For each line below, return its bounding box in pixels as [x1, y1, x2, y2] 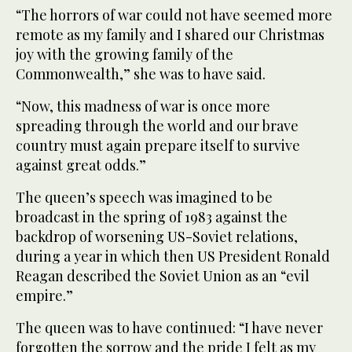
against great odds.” [16, 155, 146, 174]
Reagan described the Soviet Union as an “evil [16, 266, 310, 285]
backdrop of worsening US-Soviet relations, [16, 226, 298, 246]
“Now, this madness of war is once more [16, 96, 270, 115]
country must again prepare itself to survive [16, 135, 300, 155]
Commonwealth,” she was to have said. [16, 64, 266, 83]
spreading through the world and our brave [16, 115, 299, 135]
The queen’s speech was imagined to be [16, 187, 273, 207]
